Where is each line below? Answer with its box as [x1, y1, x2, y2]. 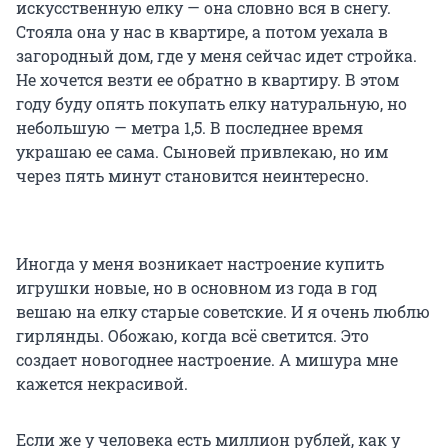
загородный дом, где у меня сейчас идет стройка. [16, 45, 417, 67]
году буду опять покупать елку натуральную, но [16, 93, 407, 115]
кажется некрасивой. [16, 373, 188, 395]
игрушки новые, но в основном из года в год [16, 277, 377, 299]
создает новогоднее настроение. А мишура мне [16, 349, 398, 371]
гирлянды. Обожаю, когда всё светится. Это [16, 325, 369, 347]
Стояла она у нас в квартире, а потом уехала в [16, 21, 388, 43]
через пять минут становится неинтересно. [16, 165, 369, 187]
